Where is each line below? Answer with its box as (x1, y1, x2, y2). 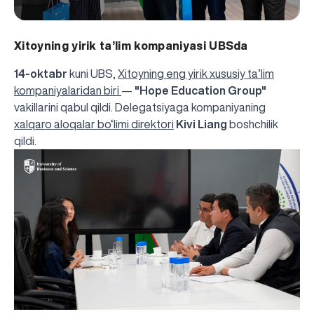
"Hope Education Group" (135, 84, 266, 96)
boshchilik (227, 118, 278, 130)
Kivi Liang (176, 118, 227, 130)
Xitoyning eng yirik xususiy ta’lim (118, 67, 274, 79)
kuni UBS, (67, 67, 118, 79)
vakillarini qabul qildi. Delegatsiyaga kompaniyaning (14, 101, 266, 113)
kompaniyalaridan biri (14, 84, 121, 96)
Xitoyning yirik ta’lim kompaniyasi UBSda (14, 39, 248, 51)
